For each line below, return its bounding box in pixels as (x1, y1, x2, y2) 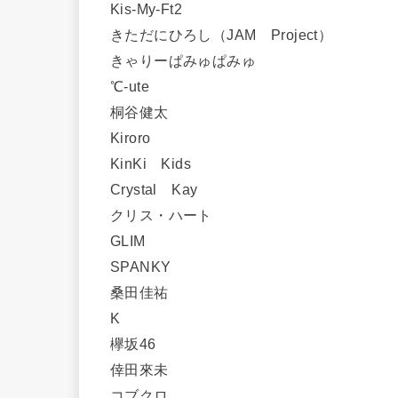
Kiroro (110, 129, 165, 146)
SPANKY (110, 258, 186, 275)
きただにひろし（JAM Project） (110, 26, 347, 43)
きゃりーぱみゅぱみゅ (110, 52, 271, 68)
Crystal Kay (110, 180, 212, 197)
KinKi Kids (110, 155, 206, 171)
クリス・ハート (110, 206, 227, 223)
